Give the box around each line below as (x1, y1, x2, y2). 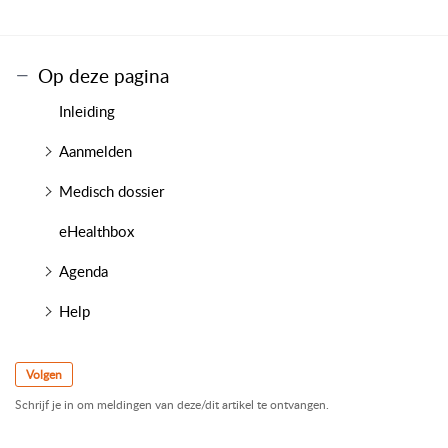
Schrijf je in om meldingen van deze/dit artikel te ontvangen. (15, 396, 329, 414)
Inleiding (58, 100, 115, 121)
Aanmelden (58, 140, 132, 161)
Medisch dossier (58, 180, 164, 201)
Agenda (58, 260, 108, 281)
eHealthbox (58, 220, 134, 241)
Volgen (26, 365, 62, 383)
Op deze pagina (38, 61, 169, 89)
